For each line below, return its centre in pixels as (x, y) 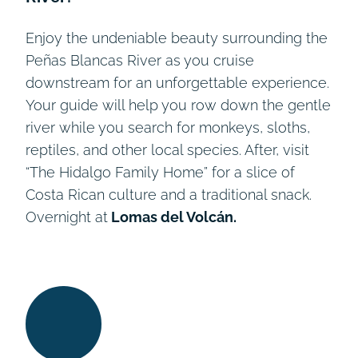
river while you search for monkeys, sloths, (168, 127)
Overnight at (67, 217)
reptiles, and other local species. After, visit (167, 149)
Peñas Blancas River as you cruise (140, 60)
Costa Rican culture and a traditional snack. (169, 194)
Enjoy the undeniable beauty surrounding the (177, 38)
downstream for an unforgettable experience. (177, 82)
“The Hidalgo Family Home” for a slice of (160, 172)
